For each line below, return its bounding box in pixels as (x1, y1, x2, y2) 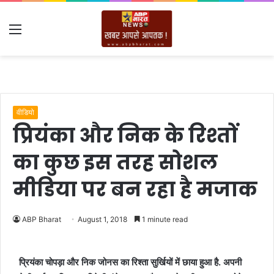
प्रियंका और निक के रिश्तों (13, 122, 238, 149)
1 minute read (140, 215, 188, 224)
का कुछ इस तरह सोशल (13, 149, 218, 176)
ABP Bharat (22, 215, 61, 224)
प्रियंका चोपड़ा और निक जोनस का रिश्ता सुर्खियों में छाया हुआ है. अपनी (19, 256, 242, 268)
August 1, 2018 (78, 215, 127, 224)
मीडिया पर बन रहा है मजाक (13, 176, 257, 203)
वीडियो (17, 108, 34, 117)
